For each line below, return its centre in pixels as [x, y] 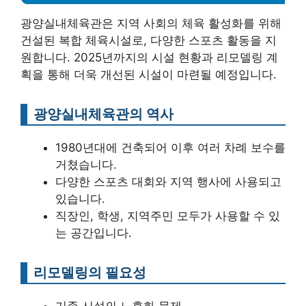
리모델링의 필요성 [90, 273]
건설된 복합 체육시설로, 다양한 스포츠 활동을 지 [149, 41]
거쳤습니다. [86, 165]
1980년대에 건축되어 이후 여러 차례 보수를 [170, 148]
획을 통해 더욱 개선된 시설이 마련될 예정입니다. [149, 75]
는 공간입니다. [94, 233]
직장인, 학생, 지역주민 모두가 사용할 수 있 [168, 216]
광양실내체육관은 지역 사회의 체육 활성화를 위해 [151, 24]
